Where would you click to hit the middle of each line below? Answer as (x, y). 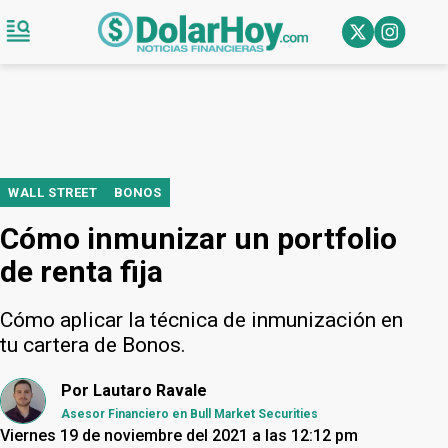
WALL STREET (53, 192)
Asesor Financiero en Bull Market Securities (189, 414)
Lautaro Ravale (150, 390)
